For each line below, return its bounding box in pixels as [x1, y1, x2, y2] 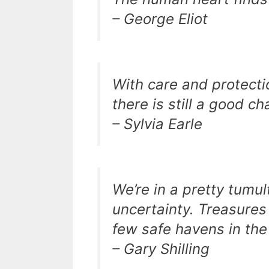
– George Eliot [112, 10, 208, 28]
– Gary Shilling [112, 240, 210, 258]
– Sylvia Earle [112, 115, 202, 133]
